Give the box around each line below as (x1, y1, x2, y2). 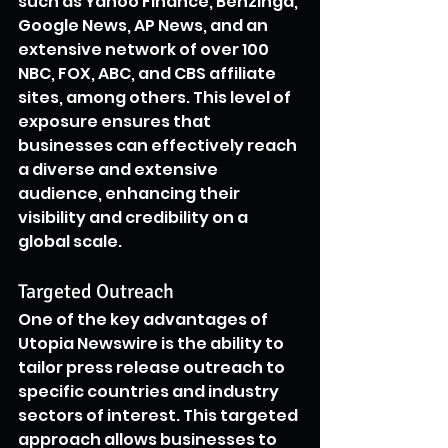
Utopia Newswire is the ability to (18, 331, 287, 355)
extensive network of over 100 (18, 37, 272, 61)
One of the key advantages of (18, 307, 271, 331)
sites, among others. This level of (18, 85, 294, 109)
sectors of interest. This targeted (18, 403, 301, 427)
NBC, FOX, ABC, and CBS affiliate (18, 61, 279, 85)
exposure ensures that (18, 109, 214, 133)
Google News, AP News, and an (18, 13, 271, 37)
